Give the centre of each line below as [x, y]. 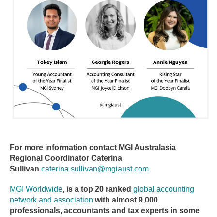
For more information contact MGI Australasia [93, 148]
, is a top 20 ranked [98, 189]
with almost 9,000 [125, 200]
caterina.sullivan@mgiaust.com [95, 169]
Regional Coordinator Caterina [66, 158]
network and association [51, 200]
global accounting [164, 189]
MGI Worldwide [36, 189]
